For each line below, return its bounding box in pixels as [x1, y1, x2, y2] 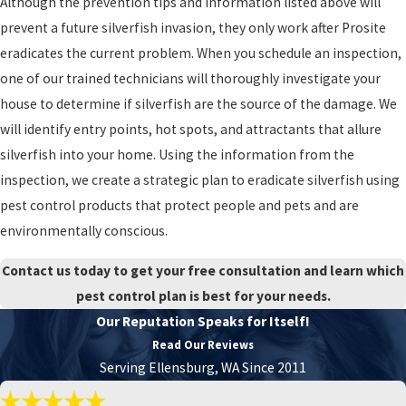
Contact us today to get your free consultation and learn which [2, 261, 404, 279]
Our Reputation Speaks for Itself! [96, 312, 310, 330]
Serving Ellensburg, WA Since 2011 [100, 358, 306, 376]
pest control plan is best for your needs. [75, 286, 331, 304]
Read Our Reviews [152, 336, 254, 353]
